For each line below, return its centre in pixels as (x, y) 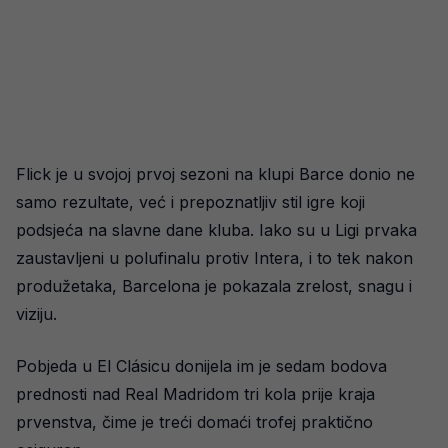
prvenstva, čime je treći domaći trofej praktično (194, 421)
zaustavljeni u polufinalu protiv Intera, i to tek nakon (214, 257)
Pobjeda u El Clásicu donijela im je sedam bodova (201, 365)
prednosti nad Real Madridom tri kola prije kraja (195, 393)
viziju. (36, 313)
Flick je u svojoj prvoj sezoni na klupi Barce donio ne (215, 173)
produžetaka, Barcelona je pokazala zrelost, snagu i (214, 285)
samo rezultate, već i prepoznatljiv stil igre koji (190, 201)
